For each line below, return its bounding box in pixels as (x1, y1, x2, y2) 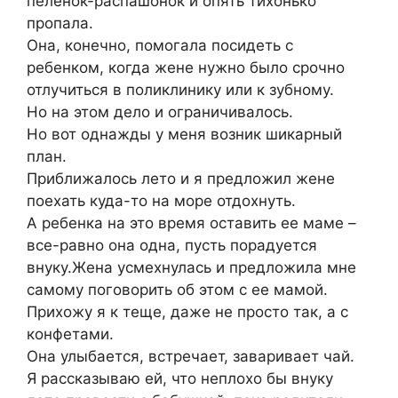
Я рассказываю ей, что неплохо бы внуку (27, 370, 333, 388)
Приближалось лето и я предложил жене (27, 170, 335, 188)
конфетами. (27, 325, 114, 344)
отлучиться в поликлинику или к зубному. (27, 81, 334, 99)
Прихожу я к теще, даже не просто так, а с (27, 303, 348, 322)
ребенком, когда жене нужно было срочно (27, 59, 345, 77)
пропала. (27, 14, 93, 33)
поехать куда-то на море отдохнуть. (27, 192, 296, 211)
